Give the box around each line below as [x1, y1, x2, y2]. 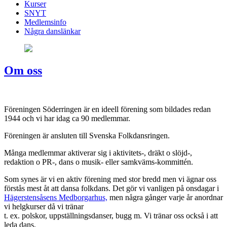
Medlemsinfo [24, 17, 66, 26]
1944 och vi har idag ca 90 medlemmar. [4, 114, 130, 123]
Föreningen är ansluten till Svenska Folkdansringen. [4, 131, 170, 140]
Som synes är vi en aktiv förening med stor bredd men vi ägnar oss [4, 175, 216, 184]
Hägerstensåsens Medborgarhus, [4, 193, 107, 202]
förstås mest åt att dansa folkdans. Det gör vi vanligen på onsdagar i [4, 184, 219, 193]
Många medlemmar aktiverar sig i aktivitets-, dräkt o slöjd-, [4, 148, 192, 158]
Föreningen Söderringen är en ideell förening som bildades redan [4, 105, 211, 114]
